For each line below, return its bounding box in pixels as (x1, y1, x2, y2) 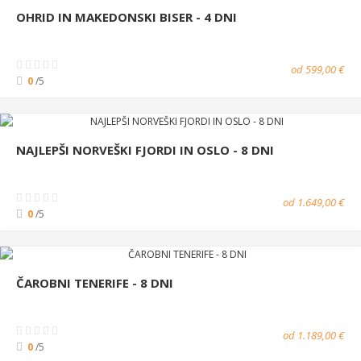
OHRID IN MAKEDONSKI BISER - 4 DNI (16, 8, 237, 25)
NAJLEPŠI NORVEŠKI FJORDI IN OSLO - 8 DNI (16, 141, 274, 158)
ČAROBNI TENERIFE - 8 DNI (16, 274, 173, 291)
